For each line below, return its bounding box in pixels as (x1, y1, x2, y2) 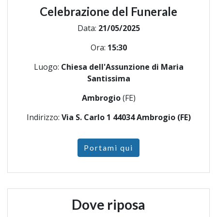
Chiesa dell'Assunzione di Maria (61, 62, 184, 73)
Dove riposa (72, 196, 145, 213)
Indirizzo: (26, 112, 62, 123)
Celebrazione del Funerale (40, 4, 177, 19)
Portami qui (84, 143, 133, 153)
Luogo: (33, 62, 61, 73)
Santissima (87, 73, 130, 84)
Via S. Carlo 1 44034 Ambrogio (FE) (61, 112, 191, 123)
